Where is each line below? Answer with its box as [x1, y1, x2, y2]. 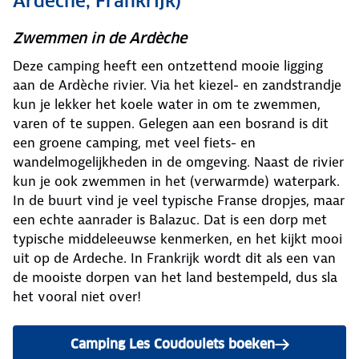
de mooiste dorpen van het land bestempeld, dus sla [13, 268, 337, 287]
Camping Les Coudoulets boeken [70, 336, 275, 353]
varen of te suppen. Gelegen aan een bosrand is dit [13, 115, 329, 133]
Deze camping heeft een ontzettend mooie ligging [13, 57, 323, 75]
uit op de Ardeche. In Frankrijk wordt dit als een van [13, 249, 336, 268]
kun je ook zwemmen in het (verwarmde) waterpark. [13, 172, 340, 191]
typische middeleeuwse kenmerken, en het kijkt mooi [13, 230, 342, 248]
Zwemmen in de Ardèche [13, 29, 187, 48]
